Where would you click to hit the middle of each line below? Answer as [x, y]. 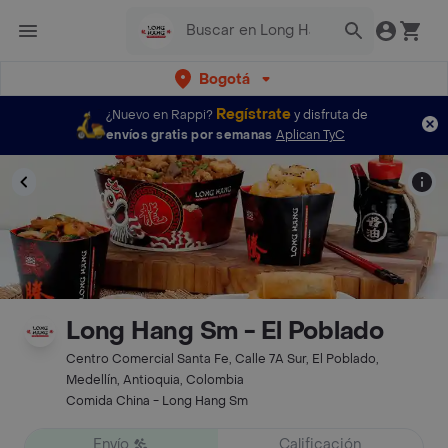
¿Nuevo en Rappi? [159, 115]
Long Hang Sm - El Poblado [225, 331]
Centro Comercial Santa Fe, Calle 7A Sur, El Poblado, [222, 359]
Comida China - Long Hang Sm [157, 401]
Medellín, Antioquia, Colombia [155, 380]
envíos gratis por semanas [189, 135]
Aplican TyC [310, 135]
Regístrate [253, 114]
